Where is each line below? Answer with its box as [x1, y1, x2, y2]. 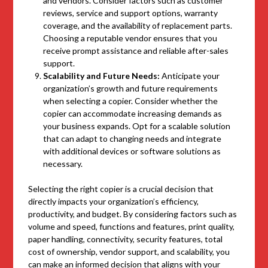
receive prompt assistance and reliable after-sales [43, 45, 229, 56]
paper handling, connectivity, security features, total [28, 234, 223, 245]
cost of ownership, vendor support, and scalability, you [28, 246, 230, 257]
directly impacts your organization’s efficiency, [28, 196, 199, 207]
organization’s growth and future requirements [43, 83, 218, 94]
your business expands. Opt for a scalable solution [43, 121, 231, 132]
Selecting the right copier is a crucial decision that [28, 184, 214, 194]
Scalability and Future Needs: [43, 71, 162, 81]
